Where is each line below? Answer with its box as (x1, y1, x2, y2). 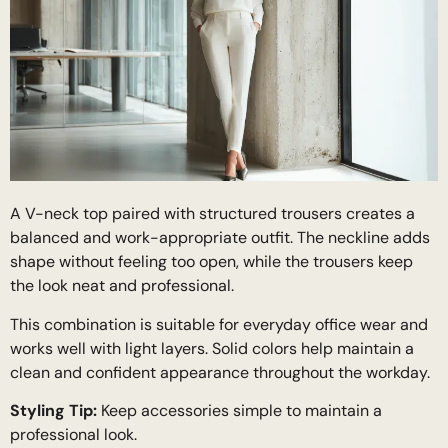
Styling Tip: (10, 400, 97, 422)
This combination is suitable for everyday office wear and (10, 313, 428, 335)
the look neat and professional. (10, 275, 234, 297)
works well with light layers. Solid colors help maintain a (10, 337, 414, 359)
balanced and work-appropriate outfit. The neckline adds (10, 227, 430, 249)
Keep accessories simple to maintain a (97, 400, 382, 422)
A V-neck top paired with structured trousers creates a (10, 203, 415, 225)
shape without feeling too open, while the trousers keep (10, 251, 413, 273)
